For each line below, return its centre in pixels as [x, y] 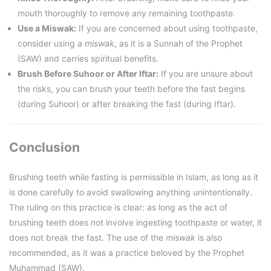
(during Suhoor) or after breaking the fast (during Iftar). [127, 104]
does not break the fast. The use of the [87, 237]
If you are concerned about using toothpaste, [167, 28]
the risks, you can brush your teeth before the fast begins [131, 89]
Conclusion [44, 148]
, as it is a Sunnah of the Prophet [178, 44]
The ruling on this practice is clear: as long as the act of [118, 207]
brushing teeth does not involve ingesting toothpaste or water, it [135, 222]
